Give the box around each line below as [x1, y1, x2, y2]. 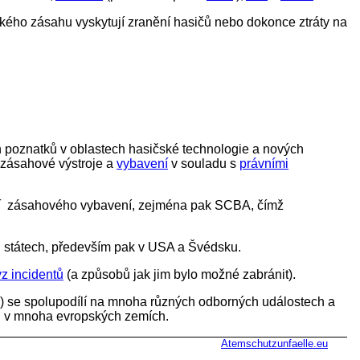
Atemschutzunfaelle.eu [221, 337, 328, 350]
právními [239, 157, 288, 171]
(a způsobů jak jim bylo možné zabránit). [63, 268, 296, 282]
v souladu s [168, 157, 239, 171]
